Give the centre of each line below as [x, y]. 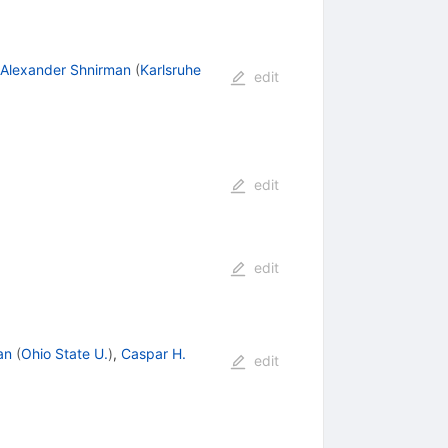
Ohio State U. [64, 353]
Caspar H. [153, 353]
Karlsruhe [170, 69]
